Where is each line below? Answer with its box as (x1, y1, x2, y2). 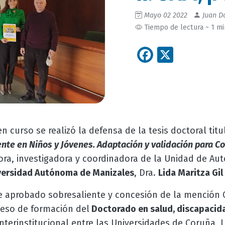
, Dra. (134, 167, 158, 179)
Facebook (153, 44, 221, 63)
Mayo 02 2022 (144, 11, 187, 20)
